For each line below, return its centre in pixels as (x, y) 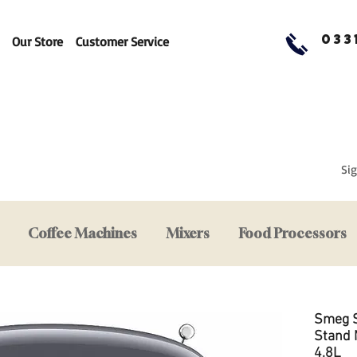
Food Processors (293, 233)
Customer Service (122, 41)
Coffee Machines (82, 233)
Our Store (37, 41)
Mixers (188, 233)
